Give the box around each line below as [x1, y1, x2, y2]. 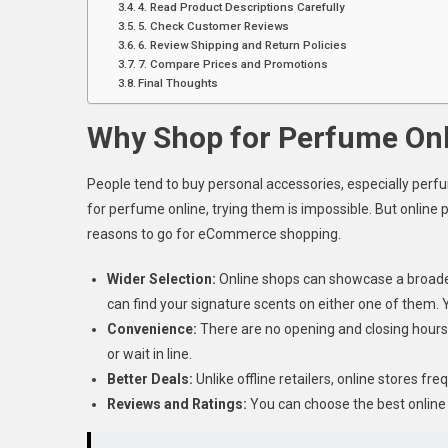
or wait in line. [107, 345, 192, 362]
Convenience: [107, 320, 197, 337]
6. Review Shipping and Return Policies [138, 37, 348, 52]
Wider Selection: [107, 270, 216, 287]
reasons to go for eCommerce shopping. [87, 225, 341, 242]
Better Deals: [107, 370, 193, 387]
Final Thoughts [138, 75, 219, 90]
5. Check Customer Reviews [138, 18, 290, 33]
